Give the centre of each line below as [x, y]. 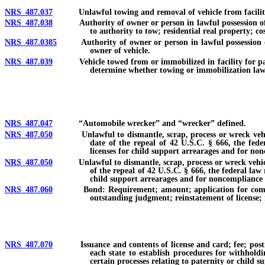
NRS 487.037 [29, 12]
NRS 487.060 [29, 190]
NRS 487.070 [29, 245]
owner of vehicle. [120, 51]
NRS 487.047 [29, 123]
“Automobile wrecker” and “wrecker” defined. [149, 123]
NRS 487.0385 [31, 43]
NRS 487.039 [29, 62]
